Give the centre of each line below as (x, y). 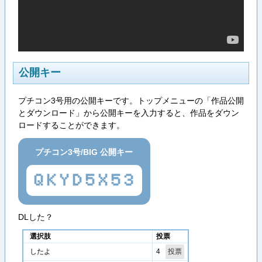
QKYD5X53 (84, 180)
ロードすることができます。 (71, 125)
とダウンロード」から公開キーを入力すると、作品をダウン (128, 113)
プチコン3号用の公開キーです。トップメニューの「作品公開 (131, 100)
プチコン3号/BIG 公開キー (84, 152)
